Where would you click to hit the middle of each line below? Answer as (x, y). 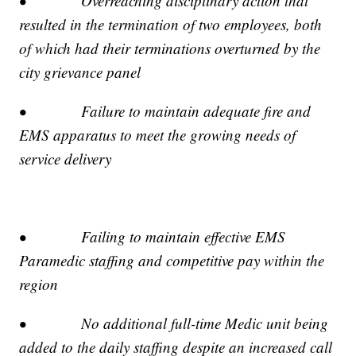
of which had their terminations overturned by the (170, 48)
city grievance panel (80, 72)
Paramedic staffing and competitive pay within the (172, 260)
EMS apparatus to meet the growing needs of (158, 134)
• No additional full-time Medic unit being (174, 323)
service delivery (66, 158)
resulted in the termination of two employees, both (171, 24)
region (39, 284)
